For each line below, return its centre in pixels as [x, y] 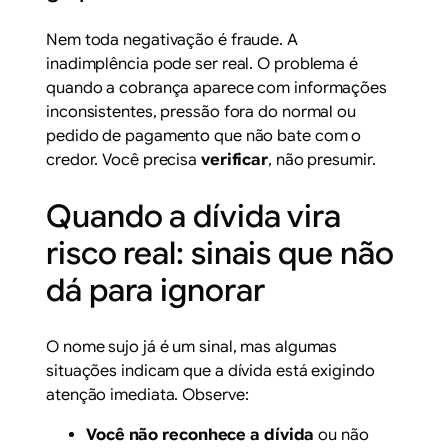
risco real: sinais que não [220, 253]
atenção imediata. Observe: [147, 394]
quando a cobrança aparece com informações [216, 87]
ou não [341, 434]
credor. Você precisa [123, 159]
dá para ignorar [155, 290]
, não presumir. [322, 159]
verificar [234, 159]
